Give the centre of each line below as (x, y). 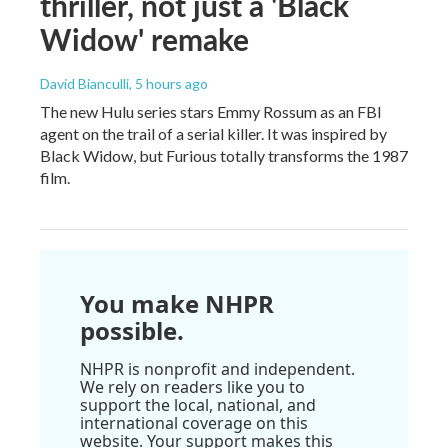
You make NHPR (177, 303)
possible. (132, 330)
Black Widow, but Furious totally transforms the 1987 (224, 155)
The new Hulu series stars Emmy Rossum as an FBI (211, 111)
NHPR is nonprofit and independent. (217, 368)
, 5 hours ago (168, 83)
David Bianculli (84, 83)
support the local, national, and (198, 404)
